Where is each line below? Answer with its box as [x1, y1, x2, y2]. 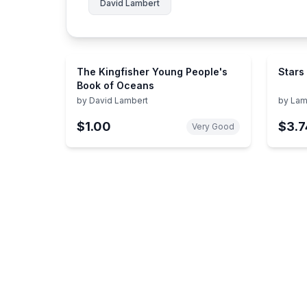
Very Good [192, 121, 234, 132]
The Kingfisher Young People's [77, 65, 228, 77]
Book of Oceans [77, 79, 154, 91]
